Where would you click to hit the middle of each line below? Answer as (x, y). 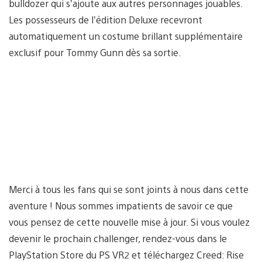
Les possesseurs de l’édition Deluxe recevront (106, 20)
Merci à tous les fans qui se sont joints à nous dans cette (129, 189)
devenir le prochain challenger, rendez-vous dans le (118, 239)
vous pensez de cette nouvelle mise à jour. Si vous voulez (129, 222)
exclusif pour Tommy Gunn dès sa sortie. (95, 53)
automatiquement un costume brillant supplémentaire (126, 36)
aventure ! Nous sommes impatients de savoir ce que (121, 206)
